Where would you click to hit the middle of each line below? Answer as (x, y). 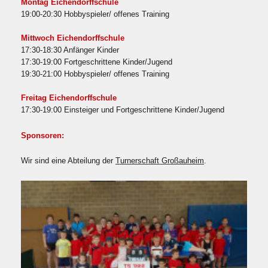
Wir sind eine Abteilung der (68, 161)
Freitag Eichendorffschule (69, 98)
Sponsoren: (42, 135)
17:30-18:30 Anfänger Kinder (70, 51)
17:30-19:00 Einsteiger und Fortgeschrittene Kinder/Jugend (123, 110)
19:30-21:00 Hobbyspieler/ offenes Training (95, 74)
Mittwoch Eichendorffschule (73, 39)
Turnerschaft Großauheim (160, 161)
